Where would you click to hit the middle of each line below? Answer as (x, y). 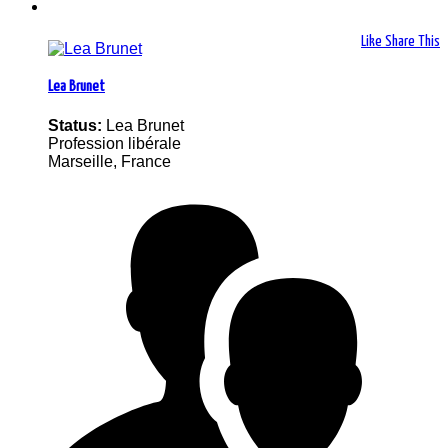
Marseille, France (109, 161)
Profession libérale (114, 143)
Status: (77, 125)
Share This (412, 42)
